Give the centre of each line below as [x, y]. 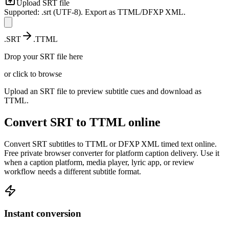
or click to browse [33, 74]
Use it [209, 153]
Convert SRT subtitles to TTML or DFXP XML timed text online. [110, 144]
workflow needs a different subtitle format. [73, 171]
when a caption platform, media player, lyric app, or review [99, 162]
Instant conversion [43, 214]
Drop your [22, 56]
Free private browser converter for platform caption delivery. [101, 153]
